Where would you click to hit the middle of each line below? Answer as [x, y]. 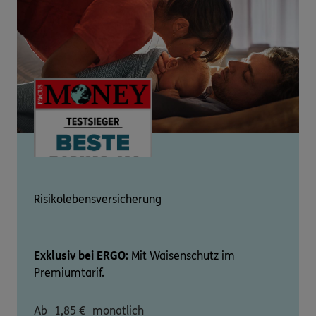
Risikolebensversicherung [98, 200]
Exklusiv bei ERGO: [81, 256]
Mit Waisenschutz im [182, 256]
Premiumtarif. [69, 273]
